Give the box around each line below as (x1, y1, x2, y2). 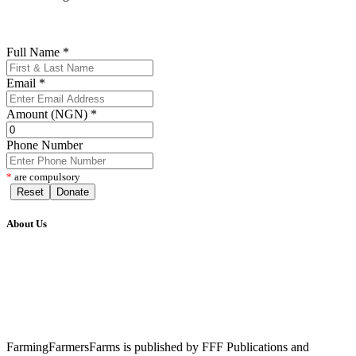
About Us (6, 218, 47, 230)
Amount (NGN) (6, 107, 91, 122)
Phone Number (6, 138, 83, 153)
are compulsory (12, 171, 80, 184)
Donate (56, 186, 89, 199)
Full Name (6, 45, 63, 60)
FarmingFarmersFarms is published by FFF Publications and (6, 339, 309, 354)
